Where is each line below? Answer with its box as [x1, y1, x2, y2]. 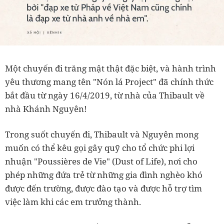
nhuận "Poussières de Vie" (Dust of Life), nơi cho [5, 155, 197, 167]
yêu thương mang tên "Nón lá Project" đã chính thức [5, 75, 213, 87]
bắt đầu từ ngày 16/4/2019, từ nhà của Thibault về [5, 89, 204, 101]
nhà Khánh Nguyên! [5, 102, 87, 114]
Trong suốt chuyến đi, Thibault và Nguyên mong [5, 128, 198, 140]
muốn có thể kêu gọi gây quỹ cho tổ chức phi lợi [5, 141, 194, 153]
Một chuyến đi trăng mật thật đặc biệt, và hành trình [5, 62, 216, 74]
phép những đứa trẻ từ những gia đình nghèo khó [5, 168, 202, 180]
